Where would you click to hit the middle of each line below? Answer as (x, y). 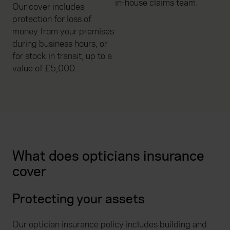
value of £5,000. (45, 68)
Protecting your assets (79, 199)
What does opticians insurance (108, 156)
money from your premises (63, 31)
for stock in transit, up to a (62, 56)
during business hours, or (60, 44)
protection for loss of (52, 19)
